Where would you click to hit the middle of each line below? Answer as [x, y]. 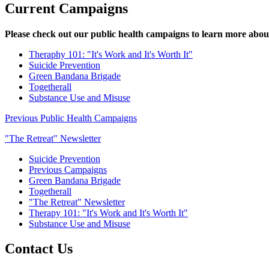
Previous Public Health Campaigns [71, 118]
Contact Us [39, 249]
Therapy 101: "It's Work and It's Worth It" [108, 213]
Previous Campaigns [68, 169]
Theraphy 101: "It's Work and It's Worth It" [111, 54]
